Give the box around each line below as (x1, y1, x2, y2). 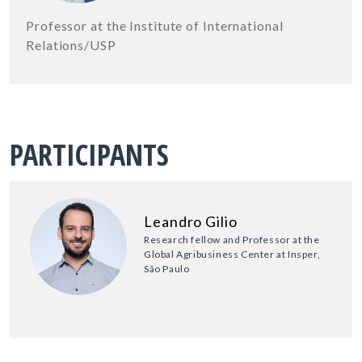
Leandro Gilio (144, 212, 238, 230)
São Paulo (144, 262, 190, 275)
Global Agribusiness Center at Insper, (144, 247, 321, 260)
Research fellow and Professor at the (144, 233, 320, 246)
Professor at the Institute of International (26, 17, 284, 33)
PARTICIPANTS (10, 134, 169, 175)
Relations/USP (26, 36, 116, 53)
